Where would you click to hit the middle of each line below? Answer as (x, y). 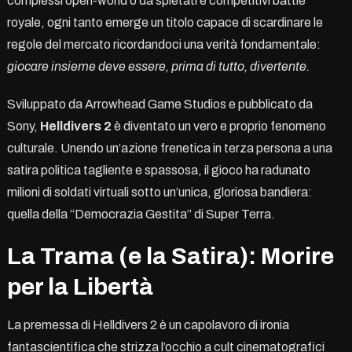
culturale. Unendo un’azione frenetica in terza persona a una (169, 148)
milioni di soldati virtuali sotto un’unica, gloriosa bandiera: (159, 192)
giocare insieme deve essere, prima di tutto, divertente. (158, 66)
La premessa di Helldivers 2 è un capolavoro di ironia (148, 324)
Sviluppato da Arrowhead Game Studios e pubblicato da (159, 104)
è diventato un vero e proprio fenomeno (218, 126)
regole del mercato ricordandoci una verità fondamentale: (163, 44)
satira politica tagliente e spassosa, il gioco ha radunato (158, 170)
